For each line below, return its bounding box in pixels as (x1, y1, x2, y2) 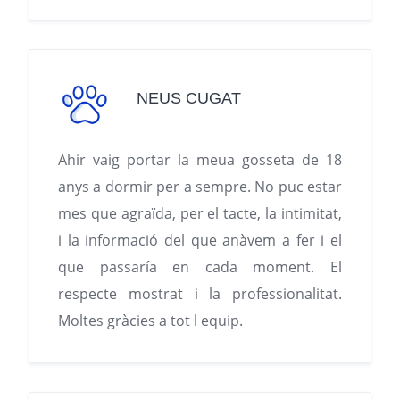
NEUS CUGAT (137, 88, 241, 107)
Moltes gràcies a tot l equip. (58, 311, 243, 331)
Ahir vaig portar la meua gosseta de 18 (58, 150, 342, 171)
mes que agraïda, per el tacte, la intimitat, (58, 204, 342, 224)
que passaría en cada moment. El (58, 257, 342, 278)
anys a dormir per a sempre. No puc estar (58, 177, 342, 197)
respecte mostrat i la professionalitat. (58, 284, 342, 304)
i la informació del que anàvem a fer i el (58, 230, 342, 251)
